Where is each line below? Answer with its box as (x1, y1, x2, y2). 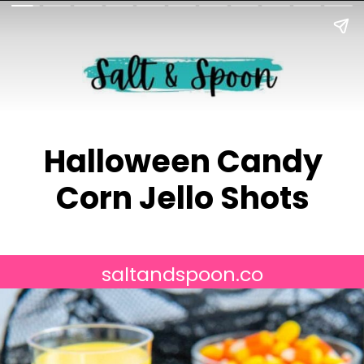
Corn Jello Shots (56, 176, 310, 220)
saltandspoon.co (101, 260, 263, 288)
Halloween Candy (43, 140, 323, 184)
